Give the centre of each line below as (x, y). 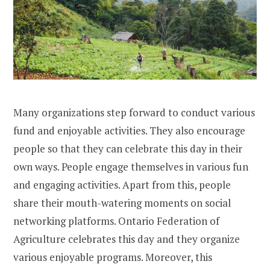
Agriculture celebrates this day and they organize (127, 239)
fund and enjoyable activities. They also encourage (129, 130)
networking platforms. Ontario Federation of (116, 221)
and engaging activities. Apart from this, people (122, 184)
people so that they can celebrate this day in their (128, 148)
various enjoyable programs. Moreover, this (113, 257)
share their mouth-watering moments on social (122, 202)
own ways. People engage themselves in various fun (131, 166)
